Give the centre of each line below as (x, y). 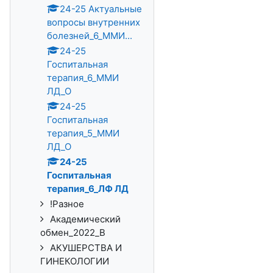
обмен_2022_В (73, 232)
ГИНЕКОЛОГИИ (75, 261)
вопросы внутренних (94, 22)
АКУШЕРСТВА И (86, 248)
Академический (85, 219)
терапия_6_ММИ (83, 78)
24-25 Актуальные (101, 9)
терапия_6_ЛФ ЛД (88, 189)
